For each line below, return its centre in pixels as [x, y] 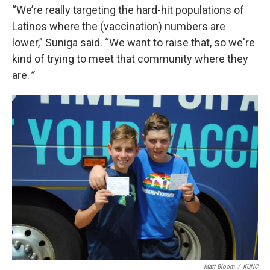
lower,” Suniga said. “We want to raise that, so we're [133, 43]
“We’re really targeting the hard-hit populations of [128, 10]
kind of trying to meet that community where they [130, 59]
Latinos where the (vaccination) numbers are [119, 27]
